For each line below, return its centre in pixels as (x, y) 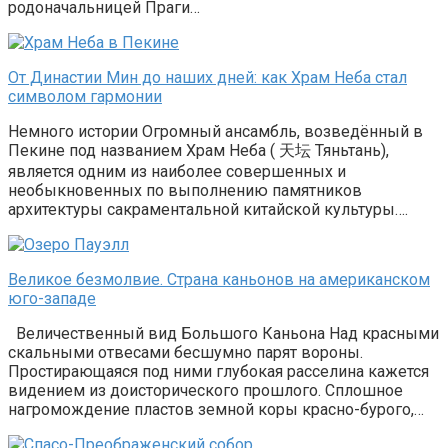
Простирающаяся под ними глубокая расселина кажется (218, 372)
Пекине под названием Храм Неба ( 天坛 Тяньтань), (198, 151)
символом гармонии (85, 97)
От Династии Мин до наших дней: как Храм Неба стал (207, 78)
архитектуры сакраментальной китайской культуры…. (208, 210)
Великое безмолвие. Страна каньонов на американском (219, 280)
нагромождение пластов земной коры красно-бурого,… (216, 410)
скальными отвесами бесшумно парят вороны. (185, 353)
